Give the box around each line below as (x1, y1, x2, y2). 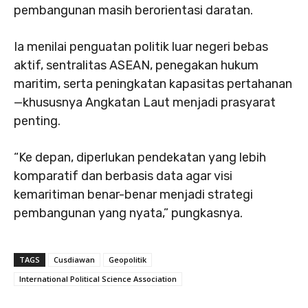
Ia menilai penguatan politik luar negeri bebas (14, 39, 268, 54)
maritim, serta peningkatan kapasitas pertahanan (14, 76, 292, 91)
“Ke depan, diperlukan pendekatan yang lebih (14, 150, 266, 165)
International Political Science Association (19, 274, 177, 284)
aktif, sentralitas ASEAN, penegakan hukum (14, 58, 258, 73)
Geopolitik (109, 254, 146, 265)
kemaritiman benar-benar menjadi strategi (14, 187, 253, 202)
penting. (14, 113, 60, 129)
